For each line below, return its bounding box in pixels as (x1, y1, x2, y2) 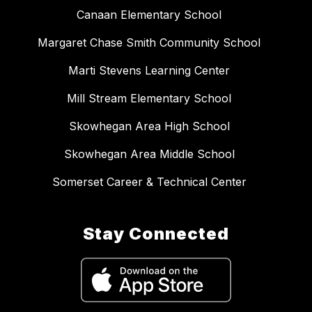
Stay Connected (83, 224, 229, 244)
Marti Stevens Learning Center (68, 63, 230, 78)
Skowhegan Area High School (68, 119, 230, 134)
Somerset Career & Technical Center (52, 175, 247, 189)
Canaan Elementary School (77, 8, 221, 22)
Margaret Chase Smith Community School (38, 36, 260, 50)
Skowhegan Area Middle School (63, 147, 235, 162)
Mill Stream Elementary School (67, 91, 231, 106)
